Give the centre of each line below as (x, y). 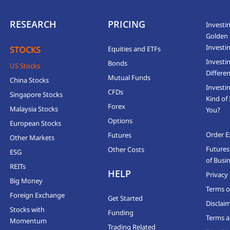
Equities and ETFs (134, 49)
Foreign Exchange (37, 195)
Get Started (125, 198)
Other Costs (126, 149)
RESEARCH (33, 24)
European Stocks (36, 123)
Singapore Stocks (36, 94)
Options (120, 120)
